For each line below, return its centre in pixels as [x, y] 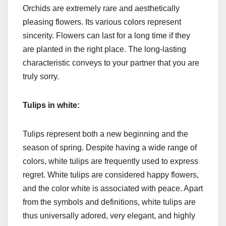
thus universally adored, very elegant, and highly [109, 215]
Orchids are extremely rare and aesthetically [101, 8]
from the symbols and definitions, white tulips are [109, 202]
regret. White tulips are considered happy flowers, [111, 175]
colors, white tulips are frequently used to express [110, 161]
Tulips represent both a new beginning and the [105, 134]
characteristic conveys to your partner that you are [111, 63]
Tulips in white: [51, 105]
